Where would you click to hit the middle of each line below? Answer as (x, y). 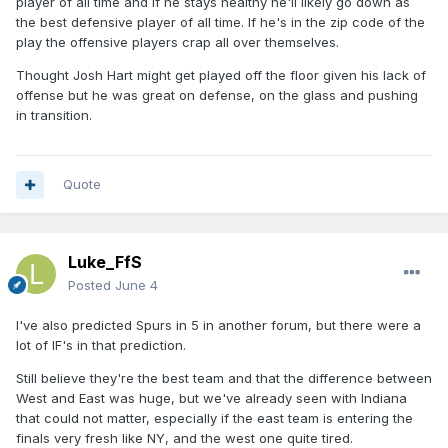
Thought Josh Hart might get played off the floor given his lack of (221, 75)
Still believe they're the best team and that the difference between (224, 378)
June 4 (136, 285)
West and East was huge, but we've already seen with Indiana (211, 398)
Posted (91, 285)
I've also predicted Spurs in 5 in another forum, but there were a (218, 325)
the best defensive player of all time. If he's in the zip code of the (220, 22)
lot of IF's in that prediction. (101, 345)
